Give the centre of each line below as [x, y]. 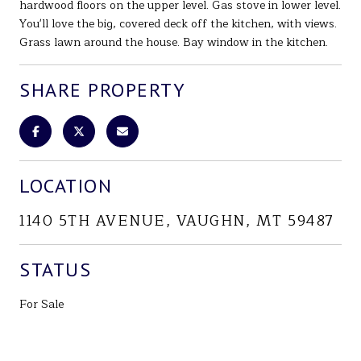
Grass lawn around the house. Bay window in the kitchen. [174, 42]
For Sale [41, 304]
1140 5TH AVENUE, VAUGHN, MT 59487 [177, 220]
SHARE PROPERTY [102, 89]
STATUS [55, 269]
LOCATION [66, 185]
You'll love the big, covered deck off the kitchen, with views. [178, 23]
